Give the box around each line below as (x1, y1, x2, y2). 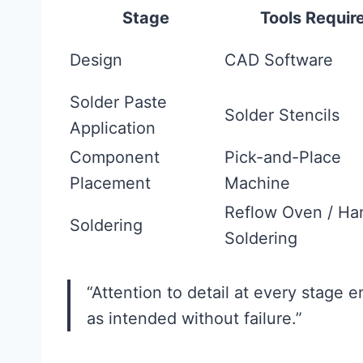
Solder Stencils (224, 105, 340, 125)
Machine (224, 173, 290, 193)
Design (70, 50, 122, 70)
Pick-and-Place (224, 147, 341, 167)
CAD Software (224, 50, 333, 70)
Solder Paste (70, 92, 167, 112)
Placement (70, 173, 151, 193)
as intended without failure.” (87, 309, 302, 328)
